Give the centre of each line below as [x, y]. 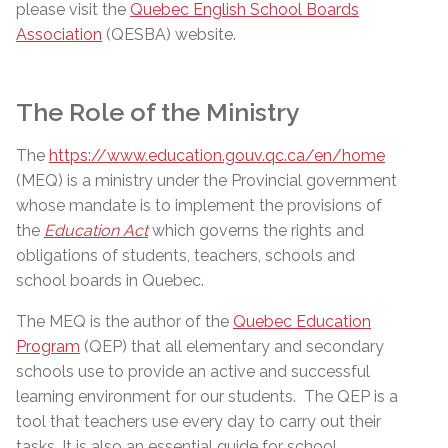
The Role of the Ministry [158, 112]
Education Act [96, 230]
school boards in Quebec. [110, 280]
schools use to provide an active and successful [193, 371]
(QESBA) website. [169, 34]
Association [59, 34]
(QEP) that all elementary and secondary [232, 346]
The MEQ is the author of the [124, 321]
